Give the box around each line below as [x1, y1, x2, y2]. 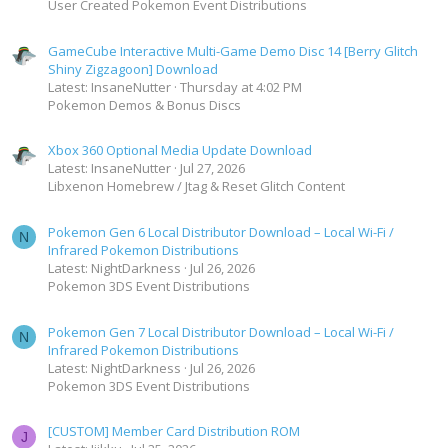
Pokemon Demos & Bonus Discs [48, 95, 241, 114]
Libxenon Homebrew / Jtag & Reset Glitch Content [48, 177, 345, 196]
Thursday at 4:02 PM [180, 77, 302, 96]
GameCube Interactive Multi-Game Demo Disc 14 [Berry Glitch [48, 41, 418, 60]
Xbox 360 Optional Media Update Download [48, 141, 312, 160]
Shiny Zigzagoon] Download [48, 59, 218, 78]
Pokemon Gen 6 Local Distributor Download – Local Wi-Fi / [48, 223, 394, 242]
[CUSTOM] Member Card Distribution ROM [48, 422, 300, 441]
